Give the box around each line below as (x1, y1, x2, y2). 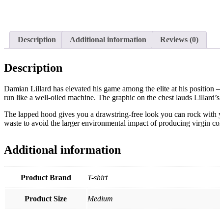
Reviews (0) (160, 35, 198, 44)
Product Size (25, 194, 67, 203)
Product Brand (20, 173, 71, 182)
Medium (87, 194, 113, 203)
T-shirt (87, 173, 108, 182)
